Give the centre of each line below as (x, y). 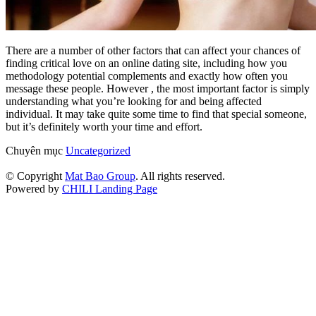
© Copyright (35, 176)
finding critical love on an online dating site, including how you (146, 63)
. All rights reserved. (180, 176)
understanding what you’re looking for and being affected (134, 101)
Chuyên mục (36, 150)
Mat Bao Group (100, 176)
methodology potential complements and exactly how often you (147, 75)
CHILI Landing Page (110, 188)
